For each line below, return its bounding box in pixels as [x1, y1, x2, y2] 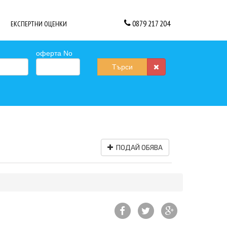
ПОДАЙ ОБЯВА [112, 143, 163, 152]
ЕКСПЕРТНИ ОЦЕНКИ [11, 19, 67, 28]
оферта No [35, 49, 72, 58]
